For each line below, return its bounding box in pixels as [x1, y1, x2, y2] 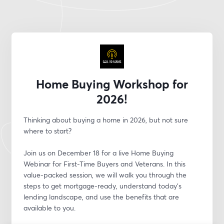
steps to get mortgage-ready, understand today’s [23, 181, 182, 190]
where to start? [23, 126, 72, 135]
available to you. [23, 203, 76, 212]
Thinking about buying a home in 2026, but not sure [23, 115, 188, 124]
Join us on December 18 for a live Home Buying [23, 148, 174, 157]
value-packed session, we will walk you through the [23, 170, 187, 179]
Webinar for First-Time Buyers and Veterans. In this [23, 159, 186, 168]
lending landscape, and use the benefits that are [23, 192, 179, 201]
